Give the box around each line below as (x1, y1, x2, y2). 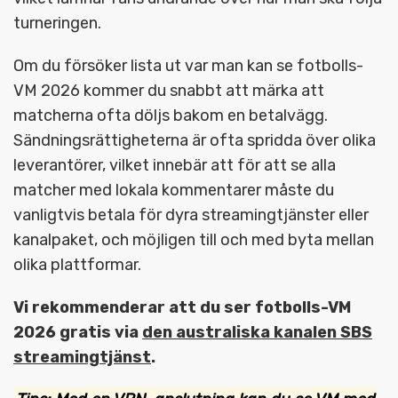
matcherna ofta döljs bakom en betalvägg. (13, 105, 328, 125)
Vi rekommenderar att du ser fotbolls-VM (13, 297, 351, 317)
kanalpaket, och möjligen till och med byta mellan (13, 229, 374, 250)
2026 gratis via (13, 322, 142, 342)
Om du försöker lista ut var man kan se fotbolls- (13, 55, 363, 76)
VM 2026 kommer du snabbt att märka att (13, 80, 324, 100)
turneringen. (13, 12, 101, 33)
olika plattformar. (13, 254, 141, 275)
